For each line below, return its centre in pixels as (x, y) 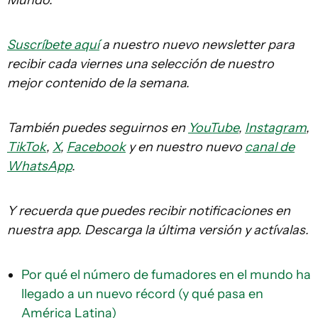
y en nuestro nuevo (185, 147)
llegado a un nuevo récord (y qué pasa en (142, 294)
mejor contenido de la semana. (98, 83)
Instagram (275, 128)
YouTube (213, 128)
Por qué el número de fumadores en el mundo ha (166, 275)
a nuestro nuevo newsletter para (197, 45)
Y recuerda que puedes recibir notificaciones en (149, 211)
